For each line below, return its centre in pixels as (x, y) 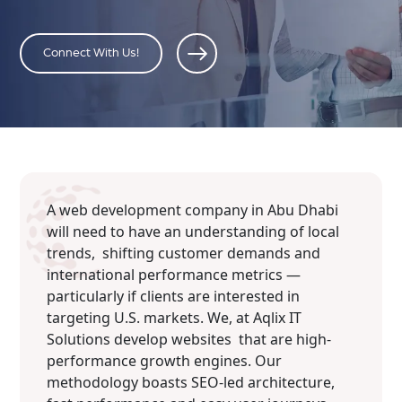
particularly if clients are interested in (174, 296)
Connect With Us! (92, 53)
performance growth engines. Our (165, 360)
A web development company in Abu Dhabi (193, 210)
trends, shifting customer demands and (184, 253)
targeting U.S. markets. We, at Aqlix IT (175, 317)
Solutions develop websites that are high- (189, 339)
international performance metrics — (174, 274)
